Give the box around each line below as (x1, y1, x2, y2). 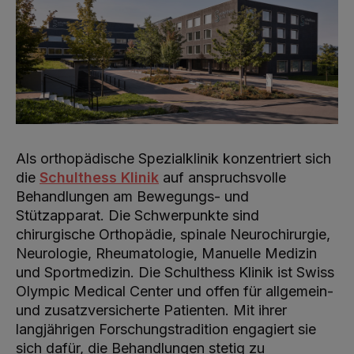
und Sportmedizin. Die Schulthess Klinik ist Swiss (16, 264, 334, 281)
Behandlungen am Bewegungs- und (16, 188, 249, 205)
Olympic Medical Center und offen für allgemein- (16, 283, 333, 300)
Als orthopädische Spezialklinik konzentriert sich (16, 150, 331, 168)
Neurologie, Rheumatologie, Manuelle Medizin (16, 245, 317, 262)
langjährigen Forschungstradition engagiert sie (16, 321, 316, 338)
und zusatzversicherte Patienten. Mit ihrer (16, 302, 287, 319)
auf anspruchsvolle (159, 169, 286, 186)
